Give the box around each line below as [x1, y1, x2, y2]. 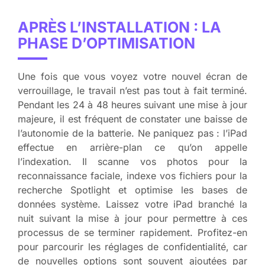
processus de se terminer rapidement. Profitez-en [18, 227, 247, 239]
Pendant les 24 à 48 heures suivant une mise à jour [18, 99, 247, 111]
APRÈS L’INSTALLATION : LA [18, 18, 221, 37]
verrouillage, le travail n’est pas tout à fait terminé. [18, 85, 247, 97]
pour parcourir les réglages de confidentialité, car [18, 241, 247, 253]
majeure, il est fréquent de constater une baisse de [18, 113, 247, 125]
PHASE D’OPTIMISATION [18, 34, 195, 53]
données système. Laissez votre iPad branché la [18, 198, 247, 211]
